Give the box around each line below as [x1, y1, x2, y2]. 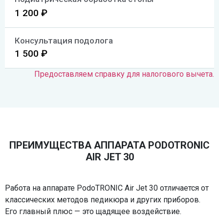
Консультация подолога [15, 36, 113, 46]
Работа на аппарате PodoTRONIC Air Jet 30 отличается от [5, 183, 209, 193]
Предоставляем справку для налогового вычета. [34, 69, 214, 79]
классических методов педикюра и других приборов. [5, 195, 200, 205]
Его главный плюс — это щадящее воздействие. [5, 207, 181, 217]
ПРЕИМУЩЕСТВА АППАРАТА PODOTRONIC [9, 139, 210, 152]
